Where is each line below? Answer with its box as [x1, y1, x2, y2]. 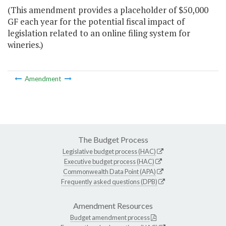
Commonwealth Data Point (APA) [63, 167, 156, 176]
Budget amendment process [70, 213, 150, 221]
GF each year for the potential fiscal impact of [8, 16, 185, 28]
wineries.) [8, 39, 43, 51]
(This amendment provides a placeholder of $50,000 [8, 4, 208, 16]
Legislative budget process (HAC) [63, 147, 156, 155]
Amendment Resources [73, 200, 153, 210]
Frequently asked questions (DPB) [61, 177, 157, 186]
